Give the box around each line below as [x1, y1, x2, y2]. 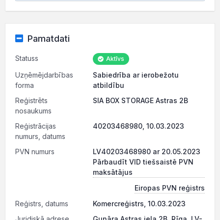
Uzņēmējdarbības [15, 71, 73, 79]
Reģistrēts [15, 96, 48, 105]
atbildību [93, 81, 124, 89]
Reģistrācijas [15, 122, 56, 130]
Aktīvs [105, 55, 124, 62]
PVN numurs [15, 147, 55, 156]
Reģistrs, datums [15, 199, 68, 208]
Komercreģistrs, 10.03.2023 [93, 199, 186, 208]
